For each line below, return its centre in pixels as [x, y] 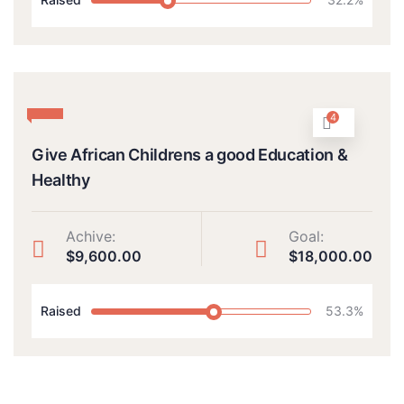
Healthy [61, 180]
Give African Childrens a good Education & [190, 155]
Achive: [91, 236]
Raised [61, 311]
